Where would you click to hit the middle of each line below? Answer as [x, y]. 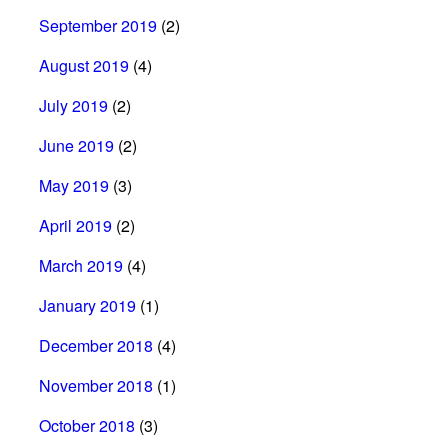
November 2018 [96, 385]
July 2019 [73, 105]
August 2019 [84, 65]
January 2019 [87, 305]
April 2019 [75, 225]
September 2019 [98, 25]
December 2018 [96, 345]
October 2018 [87, 425]
